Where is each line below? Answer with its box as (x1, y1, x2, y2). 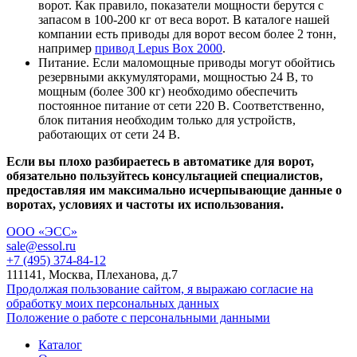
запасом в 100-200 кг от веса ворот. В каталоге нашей (38, 12, 330, 26)
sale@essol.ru (6, 238, 76, 253)
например (38, 41, 95, 55)
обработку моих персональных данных (6, 296, 219, 310)
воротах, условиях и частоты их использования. (6, 197, 284, 211)
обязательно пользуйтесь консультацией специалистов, (6, 168, 323, 182)
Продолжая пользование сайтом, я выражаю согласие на (6, 281, 313, 296)
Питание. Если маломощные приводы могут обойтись (38, 55, 335, 69)
